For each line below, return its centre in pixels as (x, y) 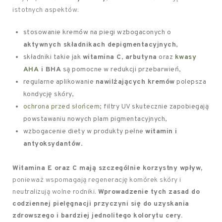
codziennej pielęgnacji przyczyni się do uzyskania (101, 204)
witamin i (161, 132)
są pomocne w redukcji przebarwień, (121, 70)
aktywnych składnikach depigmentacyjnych (100, 45)
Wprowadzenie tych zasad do (149, 192)
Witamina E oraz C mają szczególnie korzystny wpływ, (108, 168)
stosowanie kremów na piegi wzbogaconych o (97, 32)
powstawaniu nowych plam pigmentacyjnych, (95, 119)
